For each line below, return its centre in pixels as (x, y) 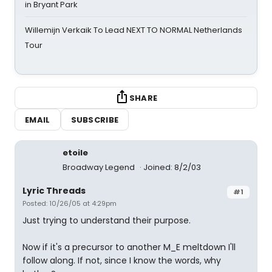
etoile (75, 153)
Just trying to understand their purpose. (107, 220)
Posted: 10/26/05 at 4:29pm (70, 203)
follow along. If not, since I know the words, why (122, 260)
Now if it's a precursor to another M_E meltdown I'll (129, 247)
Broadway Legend (100, 167)
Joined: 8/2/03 (172, 167)
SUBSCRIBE (95, 120)
